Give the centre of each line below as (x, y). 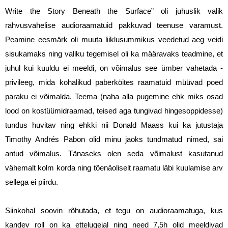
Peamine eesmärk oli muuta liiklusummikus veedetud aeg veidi (114, 40)
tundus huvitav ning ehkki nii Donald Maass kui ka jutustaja (114, 125)
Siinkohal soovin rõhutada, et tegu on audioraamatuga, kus (114, 211)
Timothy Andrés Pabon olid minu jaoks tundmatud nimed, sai (114, 140)
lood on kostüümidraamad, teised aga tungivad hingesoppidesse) (114, 111)
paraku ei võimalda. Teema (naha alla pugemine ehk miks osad (114, 97)
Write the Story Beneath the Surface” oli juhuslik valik (114, 11)
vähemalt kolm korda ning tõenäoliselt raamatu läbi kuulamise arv (114, 168)
